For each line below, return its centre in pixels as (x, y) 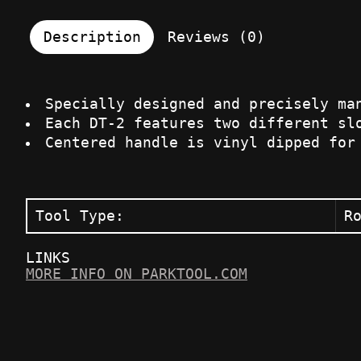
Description (92, 37)
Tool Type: (80, 216)
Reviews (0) (216, 37)
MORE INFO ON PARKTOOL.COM (137, 274)
